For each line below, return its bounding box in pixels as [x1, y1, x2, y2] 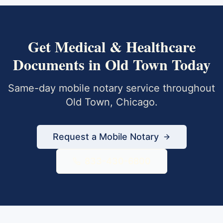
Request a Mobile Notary [52, 131, 159, 142]
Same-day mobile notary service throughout [8, 82, 215, 94]
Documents [12, 53, 85, 75]
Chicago [115, 96, 155, 108]
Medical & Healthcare [54, 35, 196, 57]
